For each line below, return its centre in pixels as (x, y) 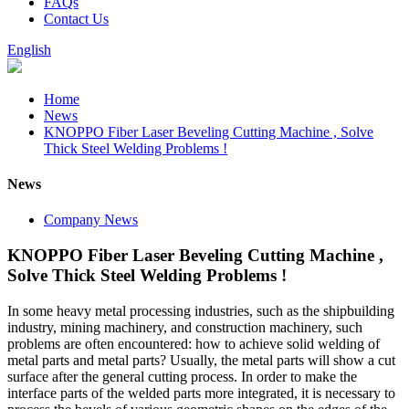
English (29, 49)
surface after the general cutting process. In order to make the (182, 376)
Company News (91, 220)
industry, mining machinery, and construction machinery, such (185, 327)
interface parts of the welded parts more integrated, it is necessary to (201, 393)
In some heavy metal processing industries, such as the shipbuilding (201, 310)
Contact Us (76, 18)
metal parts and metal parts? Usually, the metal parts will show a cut (201, 360)
